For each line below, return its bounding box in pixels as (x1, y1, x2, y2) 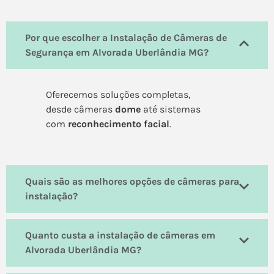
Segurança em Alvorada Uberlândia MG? (25, 46, 209, 59)
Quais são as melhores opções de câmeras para (25, 175, 239, 187)
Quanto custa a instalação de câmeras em (25, 229, 215, 241)
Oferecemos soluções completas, (46, 89, 190, 101)
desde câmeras (46, 103, 115, 116)
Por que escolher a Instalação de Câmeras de (25, 32, 227, 44)
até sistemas (141, 103, 201, 116)
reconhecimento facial (68, 118, 169, 130)
